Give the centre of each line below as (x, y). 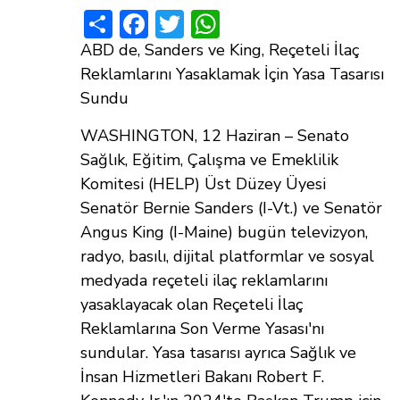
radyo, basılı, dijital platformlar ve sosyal (227, 257)
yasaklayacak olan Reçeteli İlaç (192, 305)
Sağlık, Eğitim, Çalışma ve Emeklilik (209, 160)
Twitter (232, 21)
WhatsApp (290, 21)
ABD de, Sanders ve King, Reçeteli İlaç (220, 50)
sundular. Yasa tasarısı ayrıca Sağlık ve (218, 353)
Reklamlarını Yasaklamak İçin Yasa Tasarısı (232, 75)
